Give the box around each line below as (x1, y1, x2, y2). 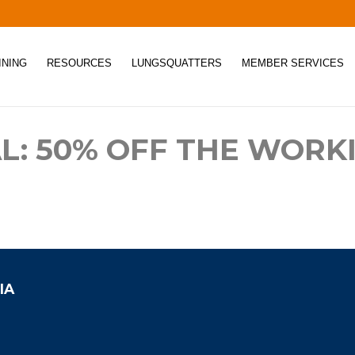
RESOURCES (47, 57, 112, 69)
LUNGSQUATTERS (132, 57, 222, 69)
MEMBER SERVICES (242, 57, 344, 69)
